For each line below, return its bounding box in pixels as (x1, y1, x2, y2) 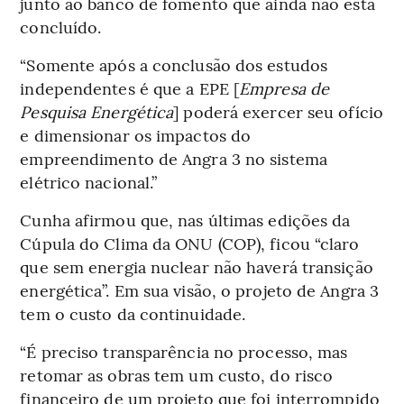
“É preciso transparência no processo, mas (20, 339, 348, 363)
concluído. (20, 14, 102, 38)
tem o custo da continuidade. (20, 301, 246, 325)
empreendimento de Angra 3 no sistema (20, 146, 327, 170)
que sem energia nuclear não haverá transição (20, 254, 373, 278)
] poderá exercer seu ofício (173, 99, 383, 123)
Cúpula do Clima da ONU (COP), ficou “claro (20, 231, 360, 254)
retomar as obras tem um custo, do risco (20, 363, 334, 386)
